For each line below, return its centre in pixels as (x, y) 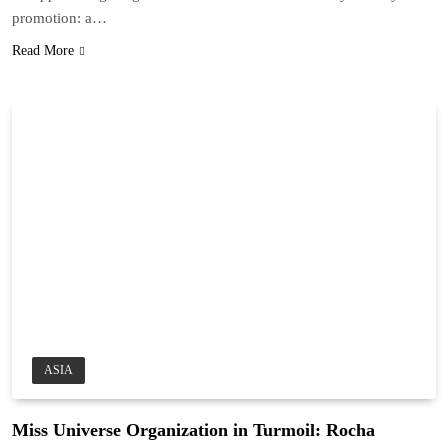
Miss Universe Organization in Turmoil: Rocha (193, 429)
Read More (43, 50)
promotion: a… (59, 17)
